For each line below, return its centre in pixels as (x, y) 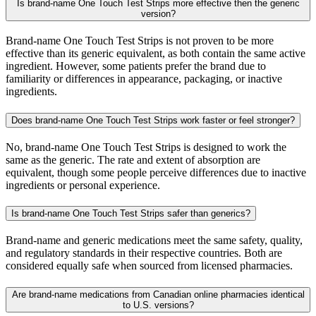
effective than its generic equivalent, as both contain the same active (156, 54)
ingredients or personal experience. (83, 185)
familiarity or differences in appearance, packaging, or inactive (144, 79)
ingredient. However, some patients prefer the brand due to (136, 66)
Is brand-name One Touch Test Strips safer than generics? (131, 214)
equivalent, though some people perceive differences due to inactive (156, 172)
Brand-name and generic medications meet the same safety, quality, (154, 240)
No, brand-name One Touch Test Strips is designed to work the (146, 147)
